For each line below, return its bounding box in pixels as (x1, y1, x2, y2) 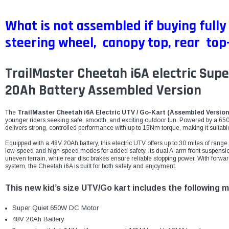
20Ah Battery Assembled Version (5, 81, 201, 100)
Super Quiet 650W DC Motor (12, 204, 99, 212)
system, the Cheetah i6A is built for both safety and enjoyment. (5, 163, 176, 170)
